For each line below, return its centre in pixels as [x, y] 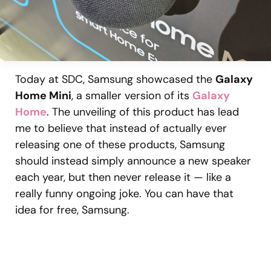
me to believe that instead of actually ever [121, 128]
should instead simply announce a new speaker [133, 161]
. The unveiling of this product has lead [143, 112]
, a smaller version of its [132, 95]
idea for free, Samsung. [72, 210]
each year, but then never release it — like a [123, 177]
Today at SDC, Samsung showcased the [115, 79]
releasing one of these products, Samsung [120, 144]
